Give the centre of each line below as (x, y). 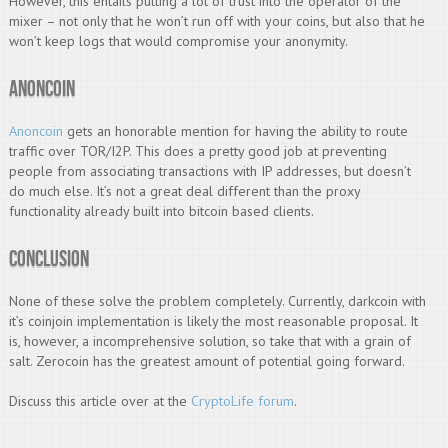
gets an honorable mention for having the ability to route (235, 131)
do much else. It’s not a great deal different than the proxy (184, 191)
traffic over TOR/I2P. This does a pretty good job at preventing (197, 151)
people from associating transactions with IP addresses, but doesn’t (209, 171)
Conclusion (48, 259)
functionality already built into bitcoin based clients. (161, 211)
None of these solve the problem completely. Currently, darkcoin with (217, 301)
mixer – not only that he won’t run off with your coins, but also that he (216, 21)
